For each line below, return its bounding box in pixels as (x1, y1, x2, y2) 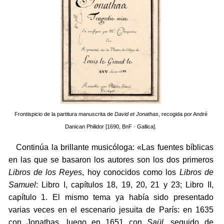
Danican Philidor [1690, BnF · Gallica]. (65, 123, 157, 130)
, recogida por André (158, 111, 207, 117)
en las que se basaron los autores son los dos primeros (8, 155, 213, 164)
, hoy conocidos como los (82, 168, 179, 177)
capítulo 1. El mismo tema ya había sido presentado (8, 193, 213, 202)
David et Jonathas (114, 111, 158, 117)
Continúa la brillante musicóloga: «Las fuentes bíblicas (8, 143, 213, 152)
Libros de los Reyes (8, 168, 82, 177)
